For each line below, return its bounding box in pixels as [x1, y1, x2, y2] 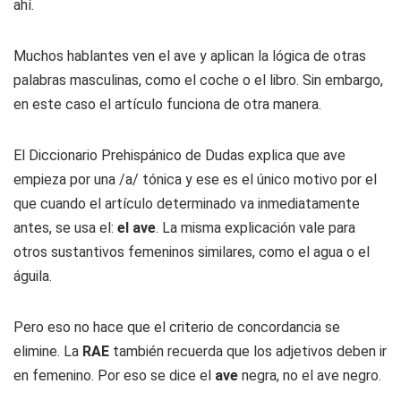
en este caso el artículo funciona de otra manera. [13, 96, 321, 113]
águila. [13, 268, 52, 285]
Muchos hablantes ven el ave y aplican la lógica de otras [13, 47, 366, 64]
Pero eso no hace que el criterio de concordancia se [13, 319, 340, 336]
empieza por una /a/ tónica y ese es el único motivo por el [13, 171, 377, 188]
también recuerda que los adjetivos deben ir [113, 343, 387, 360]
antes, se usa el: [13, 219, 117, 236]
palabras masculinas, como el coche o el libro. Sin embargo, [13, 72, 383, 89]
